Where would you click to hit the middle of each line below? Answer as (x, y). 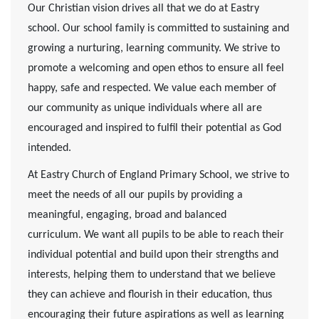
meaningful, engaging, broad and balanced (127, 215)
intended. (49, 148)
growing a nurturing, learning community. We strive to (154, 48)
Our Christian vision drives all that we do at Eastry (143, 8)
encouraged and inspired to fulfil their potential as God (155, 128)
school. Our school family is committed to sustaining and (158, 28)
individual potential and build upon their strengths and (153, 255)
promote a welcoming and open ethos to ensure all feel (156, 68)
